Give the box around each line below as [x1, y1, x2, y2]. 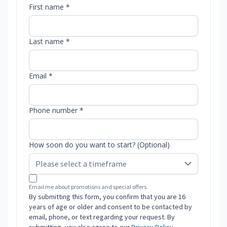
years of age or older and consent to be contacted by [29, 202, 192, 212]
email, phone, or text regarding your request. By [29, 212, 175, 222]
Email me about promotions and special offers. [29, 183, 148, 191]
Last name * [29, 36, 70, 47]
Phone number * [29, 105, 84, 116]
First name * [29, 2, 70, 12]
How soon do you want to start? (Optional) [29, 140, 170, 150]
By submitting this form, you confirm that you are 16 [29, 192, 185, 202]
